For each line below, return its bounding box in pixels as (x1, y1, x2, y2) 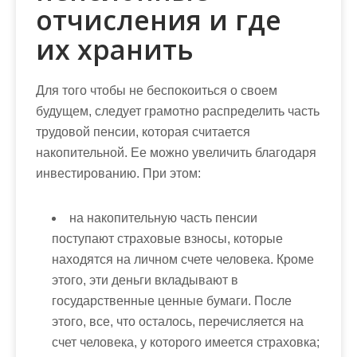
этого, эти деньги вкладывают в (52, 273, 238, 287)
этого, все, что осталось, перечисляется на (52, 315, 304, 328)
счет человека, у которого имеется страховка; (52, 335, 320, 349)
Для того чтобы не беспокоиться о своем (36, 84, 277, 97)
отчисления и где (36, 2, 281, 38)
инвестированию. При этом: (36, 167, 201, 180)
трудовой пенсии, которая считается (36, 125, 250, 139)
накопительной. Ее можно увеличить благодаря (36, 146, 316, 159)
